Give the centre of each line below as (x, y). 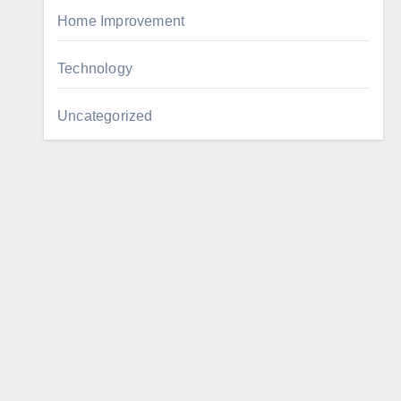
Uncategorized (105, 116)
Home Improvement (121, 21)
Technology (95, 68)
